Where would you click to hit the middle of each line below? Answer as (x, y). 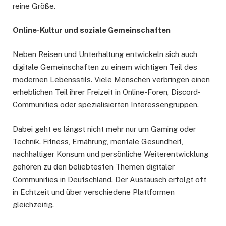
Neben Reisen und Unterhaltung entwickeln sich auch (105, 54)
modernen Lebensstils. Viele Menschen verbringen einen (111, 79)
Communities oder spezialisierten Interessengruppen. (106, 104)
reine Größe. (34, 6)
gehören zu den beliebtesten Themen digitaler (94, 167)
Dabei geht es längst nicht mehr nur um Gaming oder (104, 129)
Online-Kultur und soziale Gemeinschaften (92, 30)
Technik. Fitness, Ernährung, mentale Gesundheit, (98, 142)
